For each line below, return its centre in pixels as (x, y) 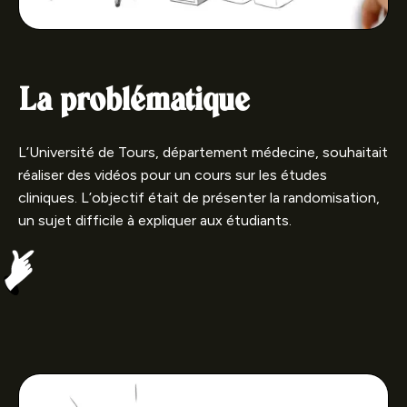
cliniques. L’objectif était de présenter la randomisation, (199, 198)
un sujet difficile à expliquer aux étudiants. (155, 221)
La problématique (134, 102)
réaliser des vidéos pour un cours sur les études (173, 175)
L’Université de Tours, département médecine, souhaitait (203, 153)
